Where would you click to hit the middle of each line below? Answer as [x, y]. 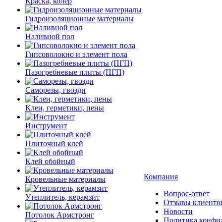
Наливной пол [50, 36]
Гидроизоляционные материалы [80, 19]
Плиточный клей [54, 143]
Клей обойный [50, 161]
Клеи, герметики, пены [65, 108]
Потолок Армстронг [60, 215]
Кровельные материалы [65, 179]
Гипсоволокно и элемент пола [76, 54]
